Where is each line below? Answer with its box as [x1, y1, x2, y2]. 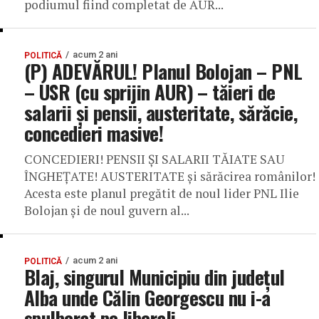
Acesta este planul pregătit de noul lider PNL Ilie [24, 185, 299, 202]
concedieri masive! [24, 119, 164, 147]
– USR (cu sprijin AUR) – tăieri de [24, 78, 276, 106]
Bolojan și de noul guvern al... [24, 202, 189, 219]
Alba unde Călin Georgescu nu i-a [24, 283, 271, 312]
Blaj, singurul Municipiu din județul [24, 263, 285, 291]
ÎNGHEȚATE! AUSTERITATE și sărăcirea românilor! [24, 168, 315, 184]
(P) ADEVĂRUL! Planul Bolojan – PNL [24, 57, 303, 85]
